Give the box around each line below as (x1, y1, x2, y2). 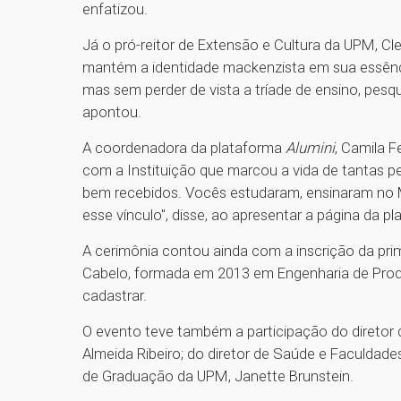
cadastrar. (82, 286, 147, 305)
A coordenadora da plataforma (82, 139, 286, 158)
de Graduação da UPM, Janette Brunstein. (82, 367, 354, 386)
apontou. (82, 103, 141, 122)
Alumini (286, 139, 335, 158)
